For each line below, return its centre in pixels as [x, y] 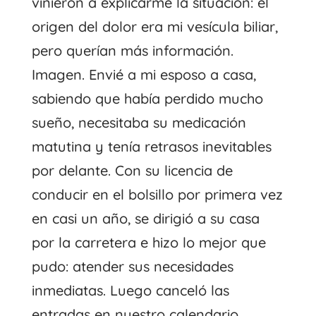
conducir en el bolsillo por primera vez [157, 194]
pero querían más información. [132, 50]
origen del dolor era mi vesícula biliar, [154, 26]
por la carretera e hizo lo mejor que [148, 242]
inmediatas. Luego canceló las [130, 290]
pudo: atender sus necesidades [132, 266]
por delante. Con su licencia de [132, 170]
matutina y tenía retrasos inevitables [151, 146]
